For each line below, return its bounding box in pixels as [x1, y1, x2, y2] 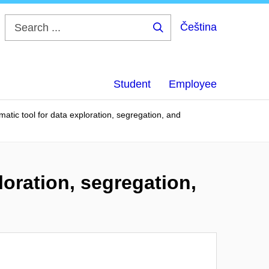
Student [113, 78, 151, 90]
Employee [169, 78, 217, 90]
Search [157, 32, 197, 41]
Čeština [180, 21, 217, 33]
